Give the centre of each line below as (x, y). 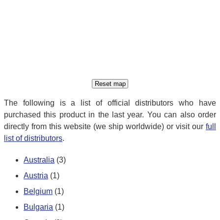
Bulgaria (38, 207)
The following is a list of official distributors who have (110, 103)
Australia (39, 160)
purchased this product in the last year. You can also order (110, 115)
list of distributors (33, 138)
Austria (36, 175)
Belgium (38, 191)
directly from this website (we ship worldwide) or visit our (105, 127)
